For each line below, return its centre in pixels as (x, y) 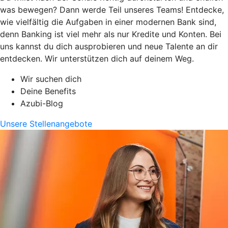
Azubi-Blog (42, 103)
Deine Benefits (48, 91)
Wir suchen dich (51, 79)
